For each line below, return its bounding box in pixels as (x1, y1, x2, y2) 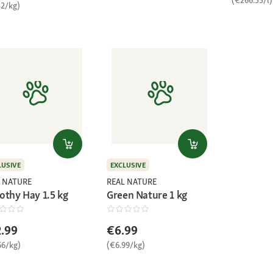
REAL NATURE (107, 175, 157, 187)
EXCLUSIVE (110, 160, 146, 170)
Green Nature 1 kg (107, 187, 187, 202)
